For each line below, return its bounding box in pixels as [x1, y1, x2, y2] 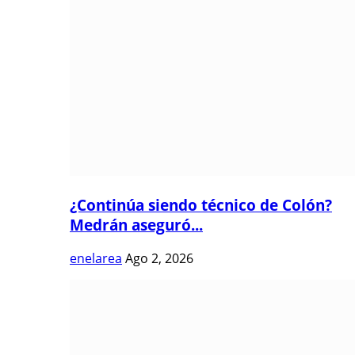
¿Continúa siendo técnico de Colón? [70, 194, 332, 215]
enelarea [70, 249, 122, 267]
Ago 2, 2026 [125, 249, 193, 267]
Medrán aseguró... [70, 214, 203, 235]
